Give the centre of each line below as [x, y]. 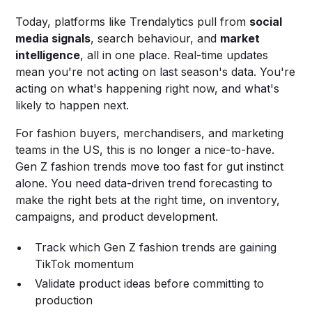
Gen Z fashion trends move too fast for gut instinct [150, 166]
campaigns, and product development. [117, 216]
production [64, 300]
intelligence [48, 55]
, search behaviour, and [156, 38]
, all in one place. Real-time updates [174, 55]
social [266, 21]
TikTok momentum [85, 264]
